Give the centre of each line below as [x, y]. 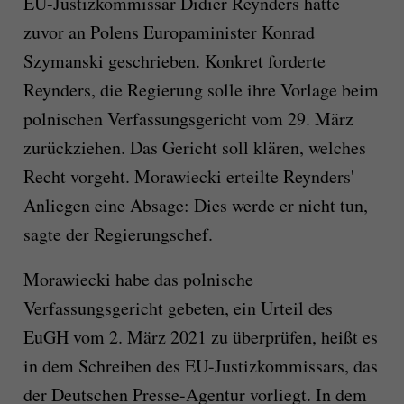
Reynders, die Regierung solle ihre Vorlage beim [201, 90]
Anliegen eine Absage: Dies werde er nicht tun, [195, 206]
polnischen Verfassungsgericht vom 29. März [188, 119]
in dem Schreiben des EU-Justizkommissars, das [200, 366]
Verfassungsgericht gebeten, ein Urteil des [178, 308]
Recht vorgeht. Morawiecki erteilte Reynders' [188, 177]
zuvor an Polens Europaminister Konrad [169, 32]
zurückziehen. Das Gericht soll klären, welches [194, 148]
